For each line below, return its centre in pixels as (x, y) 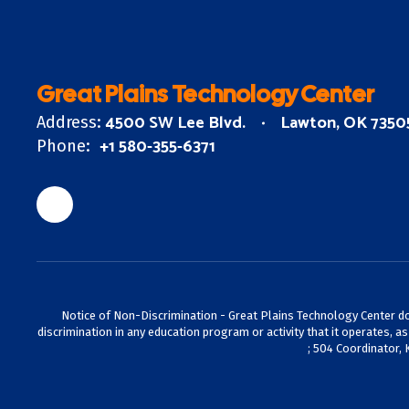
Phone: (63, 146)
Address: (69, 122)
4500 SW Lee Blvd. (176, 123)
